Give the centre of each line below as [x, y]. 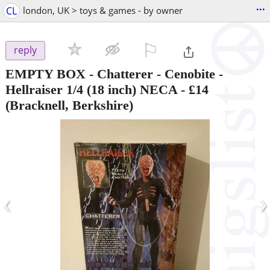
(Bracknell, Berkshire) [69, 105]
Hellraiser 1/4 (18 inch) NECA [91, 89]
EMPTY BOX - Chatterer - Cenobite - [114, 74]
